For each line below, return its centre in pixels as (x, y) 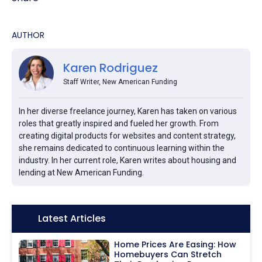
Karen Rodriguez (111, 68)
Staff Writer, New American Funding (120, 82)
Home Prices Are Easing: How (175, 245)
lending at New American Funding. (81, 173)
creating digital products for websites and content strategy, (127, 136)
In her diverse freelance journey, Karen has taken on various (128, 111)
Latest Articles (72, 219)
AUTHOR (28, 35)
